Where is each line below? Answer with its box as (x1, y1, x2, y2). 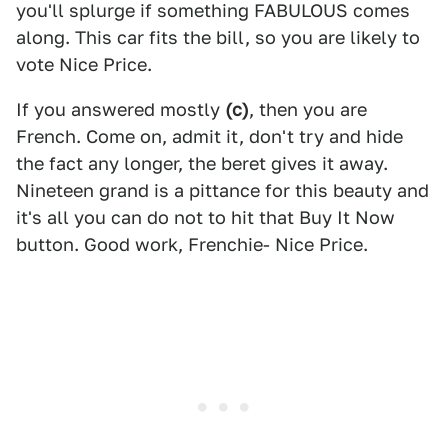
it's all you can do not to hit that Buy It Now (16, 207, 395, 228)
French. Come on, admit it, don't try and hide (16, 126, 403, 147)
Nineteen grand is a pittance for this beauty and (16, 180, 429, 201)
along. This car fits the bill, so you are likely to (16, 27, 420, 48)
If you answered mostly (16, 99, 225, 120)
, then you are (249, 99, 367, 120)
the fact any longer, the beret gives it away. (16, 153, 388, 174)
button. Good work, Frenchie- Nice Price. (16, 234, 368, 255)
